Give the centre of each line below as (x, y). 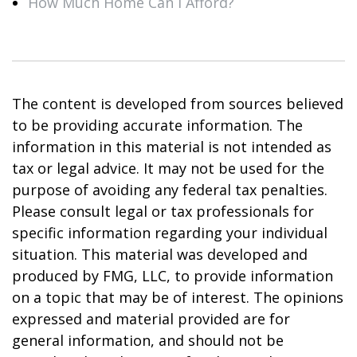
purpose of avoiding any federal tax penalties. (170, 190)
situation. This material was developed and (160, 254)
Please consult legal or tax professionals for (163, 211)
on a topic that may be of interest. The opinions (178, 297)
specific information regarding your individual (170, 233)
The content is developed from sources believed (178, 104)
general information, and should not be (148, 340)
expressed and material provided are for (151, 319)
